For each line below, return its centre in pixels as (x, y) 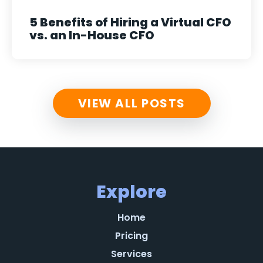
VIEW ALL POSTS (131, 103)
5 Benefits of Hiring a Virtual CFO (130, 22)
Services (131, 254)
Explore (131, 192)
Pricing (131, 235)
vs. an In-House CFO (92, 35)
